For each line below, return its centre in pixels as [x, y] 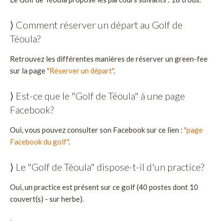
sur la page [28, 71]
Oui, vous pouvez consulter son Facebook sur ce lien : [97, 130]
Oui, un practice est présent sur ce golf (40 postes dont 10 [104, 187]
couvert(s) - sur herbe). [47, 199]
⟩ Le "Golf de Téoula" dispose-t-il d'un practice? [107, 167]
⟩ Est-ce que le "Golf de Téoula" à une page [97, 96]
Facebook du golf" [39, 142]
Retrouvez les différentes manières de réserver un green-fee [109, 59]
